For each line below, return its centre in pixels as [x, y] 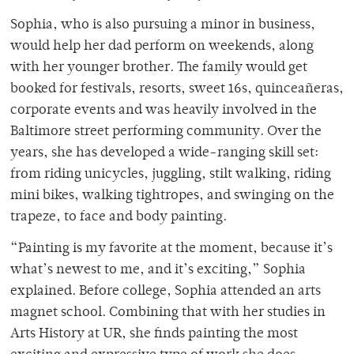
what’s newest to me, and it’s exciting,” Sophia [158, 270]
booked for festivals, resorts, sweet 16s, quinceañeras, [177, 89]
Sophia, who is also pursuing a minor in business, [163, 25]
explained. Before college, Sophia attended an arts [166, 291]
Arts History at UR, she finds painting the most [154, 334]
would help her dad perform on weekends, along [162, 46]
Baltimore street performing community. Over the [166, 132]
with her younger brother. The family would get [159, 68]
